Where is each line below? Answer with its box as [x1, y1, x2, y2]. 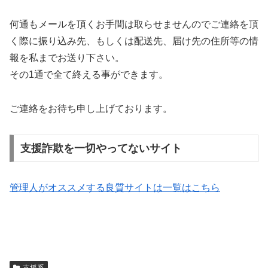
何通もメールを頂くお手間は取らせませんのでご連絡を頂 [10, 19, 258, 30]
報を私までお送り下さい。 [10, 53, 124, 63]
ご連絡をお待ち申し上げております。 [10, 103, 172, 114]
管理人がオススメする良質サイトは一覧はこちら [10, 182, 220, 193]
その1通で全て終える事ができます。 [10, 69, 168, 80]
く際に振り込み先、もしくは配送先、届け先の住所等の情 [10, 36, 258, 47]
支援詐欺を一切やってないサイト [20, 142, 182, 154]
